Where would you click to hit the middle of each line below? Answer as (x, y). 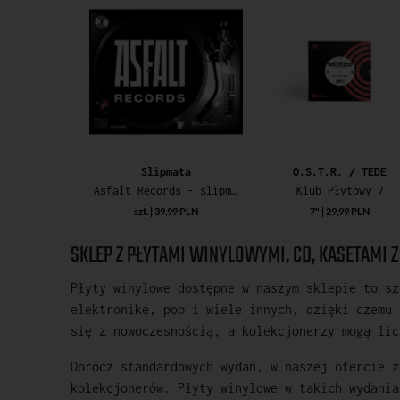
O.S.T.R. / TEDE (340, 171)
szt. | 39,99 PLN (167, 211)
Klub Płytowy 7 (340, 190)
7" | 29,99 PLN (340, 211)
